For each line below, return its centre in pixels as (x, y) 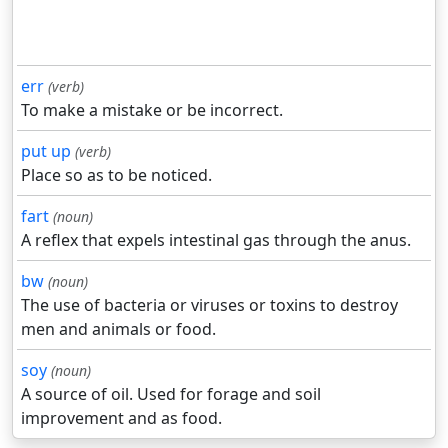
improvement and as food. (121, 418)
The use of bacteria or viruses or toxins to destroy (209, 305)
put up (46, 151)
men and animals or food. (118, 329)
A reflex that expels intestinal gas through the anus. (216, 240)
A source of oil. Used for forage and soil (171, 394)
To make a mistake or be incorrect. (152, 110)
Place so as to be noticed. (116, 175)
